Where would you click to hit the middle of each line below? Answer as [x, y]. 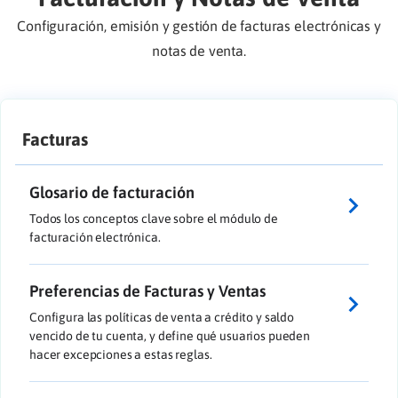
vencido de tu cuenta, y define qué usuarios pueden [170, 335]
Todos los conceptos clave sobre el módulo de [154, 218]
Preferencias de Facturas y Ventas [147, 291]
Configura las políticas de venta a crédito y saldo [162, 317]
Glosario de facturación [112, 192]
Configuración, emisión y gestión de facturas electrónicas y [199, 26]
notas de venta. [199, 51]
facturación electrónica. [95, 237]
